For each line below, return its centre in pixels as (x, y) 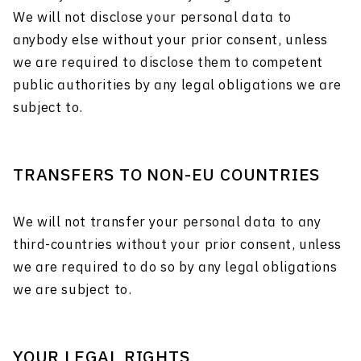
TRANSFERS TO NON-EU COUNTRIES (167, 176)
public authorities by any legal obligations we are (178, 86)
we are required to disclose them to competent (168, 63)
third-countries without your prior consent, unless (178, 245)
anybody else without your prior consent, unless (171, 41)
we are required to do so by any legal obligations (175, 268)
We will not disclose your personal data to (152, 18)
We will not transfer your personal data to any (167, 223)
